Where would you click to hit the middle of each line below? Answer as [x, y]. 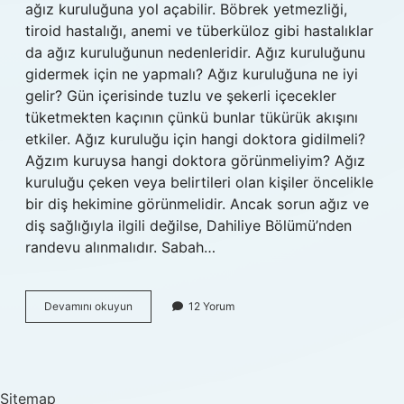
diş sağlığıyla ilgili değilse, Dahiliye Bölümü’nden [188, 225]
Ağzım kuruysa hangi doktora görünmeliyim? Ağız [195, 161]
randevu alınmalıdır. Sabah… [120, 247]
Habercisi [156, 354]
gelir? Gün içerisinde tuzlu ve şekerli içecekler [181, 96]
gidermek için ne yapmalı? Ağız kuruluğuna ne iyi [192, 74]
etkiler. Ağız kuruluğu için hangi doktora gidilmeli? [195, 139]
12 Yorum [211, 306]
